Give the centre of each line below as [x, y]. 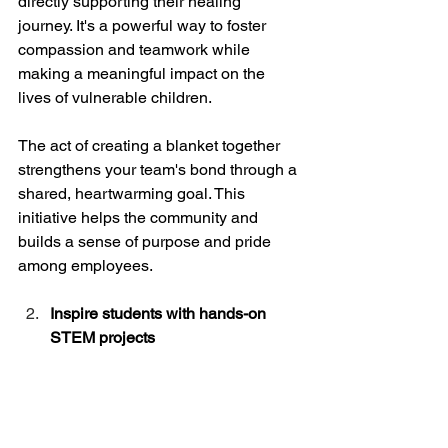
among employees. [85, 266]
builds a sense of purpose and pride [146, 242]
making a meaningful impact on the [143, 74]
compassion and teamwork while [136, 50]
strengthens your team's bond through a [159, 170]
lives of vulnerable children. [115, 98]
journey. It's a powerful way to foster [144, 26]
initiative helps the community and [140, 218]
